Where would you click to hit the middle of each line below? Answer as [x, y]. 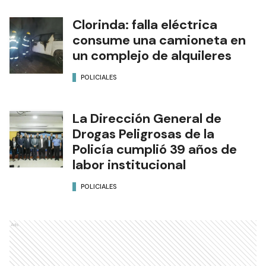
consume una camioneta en [159, 40]
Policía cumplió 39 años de [155, 149]
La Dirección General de [147, 118]
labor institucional [129, 164]
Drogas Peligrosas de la [143, 134]
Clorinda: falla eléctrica [145, 24]
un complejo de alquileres [152, 55]
